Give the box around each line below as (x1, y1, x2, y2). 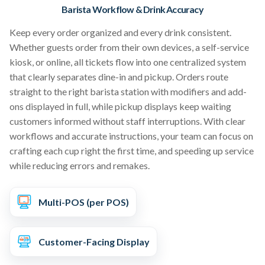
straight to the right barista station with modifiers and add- (9, 85, 247, 97)
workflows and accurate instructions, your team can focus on (9, 130, 253, 141)
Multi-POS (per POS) (38, 196, 129, 208)
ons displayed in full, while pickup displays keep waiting (9, 100, 231, 112)
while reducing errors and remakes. (9, 159, 150, 171)
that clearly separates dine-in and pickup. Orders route (9, 70, 228, 82)
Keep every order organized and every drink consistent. (9, 26, 231, 38)
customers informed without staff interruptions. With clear (9, 115, 245, 127)
